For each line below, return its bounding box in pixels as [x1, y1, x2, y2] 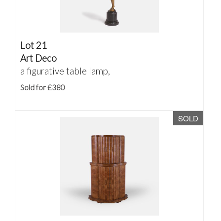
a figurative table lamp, [20, 65, 110, 76]
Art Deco [20, 52, 57, 64]
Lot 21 [20, 39, 47, 51]
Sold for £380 [20, 83, 65, 92]
